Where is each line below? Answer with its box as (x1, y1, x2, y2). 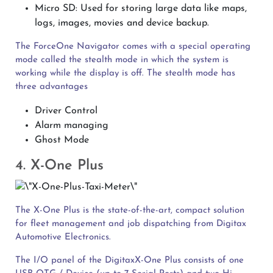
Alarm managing (35, 120, 108, 130)
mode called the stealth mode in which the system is (15, 55, 229, 65)
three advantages (15, 82, 88, 91)
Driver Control (35, 105, 97, 116)
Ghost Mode (35, 135, 89, 145)
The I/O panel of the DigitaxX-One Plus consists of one (15, 255, 244, 265)
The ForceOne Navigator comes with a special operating (15, 41, 250, 51)
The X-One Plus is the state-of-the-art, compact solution (15, 205, 244, 215)
